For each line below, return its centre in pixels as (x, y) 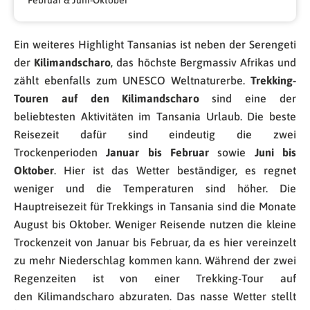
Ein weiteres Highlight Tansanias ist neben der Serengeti (155, 45)
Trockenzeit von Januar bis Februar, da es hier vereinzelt (155, 243)
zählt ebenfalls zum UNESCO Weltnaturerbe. (132, 81)
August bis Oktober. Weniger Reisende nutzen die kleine (155, 225)
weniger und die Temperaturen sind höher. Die (155, 189)
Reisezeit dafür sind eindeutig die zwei (155, 135)
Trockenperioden (60, 153)
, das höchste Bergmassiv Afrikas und (204, 63)
